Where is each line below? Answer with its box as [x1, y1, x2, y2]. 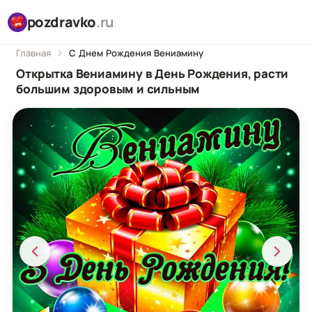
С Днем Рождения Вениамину [69, 46, 204, 59]
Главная [16, 46, 52, 59]
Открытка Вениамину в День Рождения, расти [16, 65, 289, 82]
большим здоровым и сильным [16, 81, 201, 97]
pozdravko [26, 12, 97, 31]
